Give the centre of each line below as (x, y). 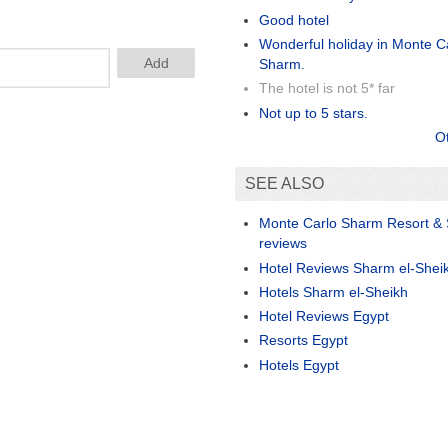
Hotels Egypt (299, 364)
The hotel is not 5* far (327, 88)
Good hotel (294, 19)
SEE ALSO (284, 183)
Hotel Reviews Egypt (324, 316)
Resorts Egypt (303, 340)
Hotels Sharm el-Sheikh (333, 291)
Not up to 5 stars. (313, 112)
